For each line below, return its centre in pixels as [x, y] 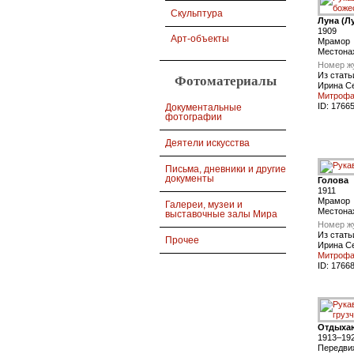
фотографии [194, 117]
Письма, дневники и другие [226, 169]
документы [190, 178]
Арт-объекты [200, 39]
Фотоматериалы [226, 81]
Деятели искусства [207, 143]
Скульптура [197, 14]
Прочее [182, 240]
